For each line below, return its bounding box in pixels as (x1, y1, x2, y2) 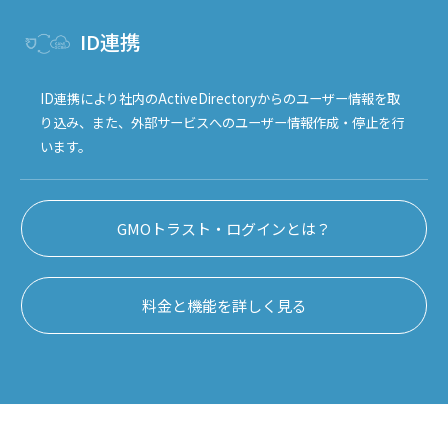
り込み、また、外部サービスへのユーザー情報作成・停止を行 (40, 112, 404, 132)
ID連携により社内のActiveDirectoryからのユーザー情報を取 (40, 88, 400, 108)
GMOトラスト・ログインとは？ (117, 217, 331, 239)
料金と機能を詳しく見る (141, 294, 307, 316)
